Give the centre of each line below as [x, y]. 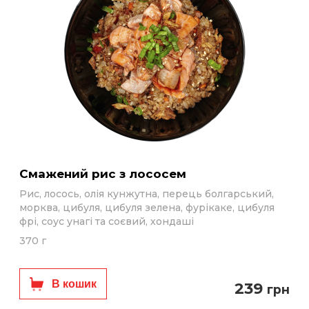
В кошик [74, 284]
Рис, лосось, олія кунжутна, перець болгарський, [147, 194]
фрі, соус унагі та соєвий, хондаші [107, 221]
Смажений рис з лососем [107, 174]
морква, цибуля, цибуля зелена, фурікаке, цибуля [147, 208]
